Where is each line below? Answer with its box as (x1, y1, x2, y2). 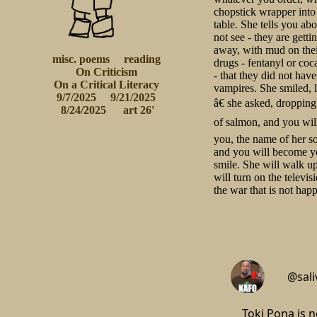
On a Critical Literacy (50, 79, 162, 91)
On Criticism (75, 66, 137, 79)
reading (123, 53, 161, 66)
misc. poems (52, 53, 110, 66)
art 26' (120, 104, 155, 117)
